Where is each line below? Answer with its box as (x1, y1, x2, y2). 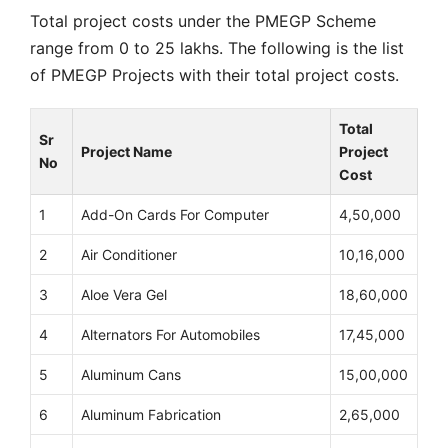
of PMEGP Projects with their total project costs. (30, 64, 399, 85)
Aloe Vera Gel (81, 286, 167, 304)
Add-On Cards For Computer (81, 206, 269, 224)
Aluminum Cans (81, 366, 181, 384)
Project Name (81, 143, 172, 161)
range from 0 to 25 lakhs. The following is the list (30, 37, 404, 58)
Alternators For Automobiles (81, 326, 260, 344)
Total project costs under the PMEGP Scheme (30, 10, 376, 31)
